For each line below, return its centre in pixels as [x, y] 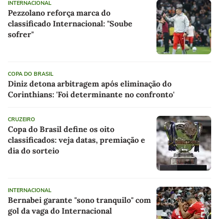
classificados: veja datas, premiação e [77, 140]
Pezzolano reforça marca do [59, 12]
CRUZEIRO [22, 119]
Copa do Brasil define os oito [61, 129]
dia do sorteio [33, 150]
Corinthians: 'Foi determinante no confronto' [91, 94]
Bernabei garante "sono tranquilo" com [79, 200]
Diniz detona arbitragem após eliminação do [90, 83]
